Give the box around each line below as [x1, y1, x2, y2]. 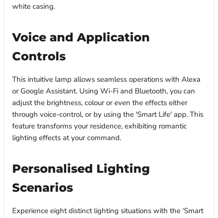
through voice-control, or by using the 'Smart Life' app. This [12, 109, 203, 120]
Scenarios [12, 180, 73, 195]
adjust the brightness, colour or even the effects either [12, 98, 187, 108]
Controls [12, 49, 66, 64]
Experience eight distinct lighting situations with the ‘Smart [12, 206, 203, 216]
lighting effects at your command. [12, 133, 121, 143]
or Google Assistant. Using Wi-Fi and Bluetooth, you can [12, 86, 195, 96]
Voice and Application [12, 30, 150, 45]
